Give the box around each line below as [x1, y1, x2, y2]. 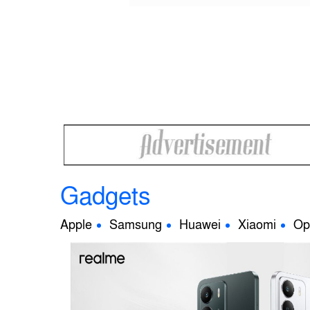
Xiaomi [238, 217, 276, 233]
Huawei [179, 217, 221, 233]
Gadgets [60, 180, 151, 212]
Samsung [109, 217, 162, 233]
